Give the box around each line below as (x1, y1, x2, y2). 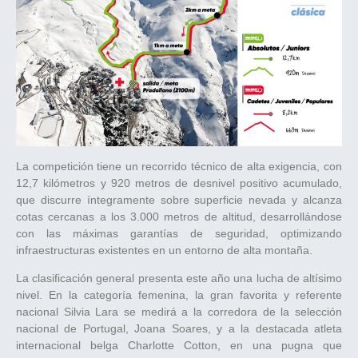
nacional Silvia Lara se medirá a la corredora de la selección (16, 305, 342, 319)
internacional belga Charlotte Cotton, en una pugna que (16, 339, 342, 352)
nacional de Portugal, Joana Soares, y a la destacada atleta (16, 322, 342, 336)
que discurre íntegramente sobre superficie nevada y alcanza (16, 193, 342, 206)
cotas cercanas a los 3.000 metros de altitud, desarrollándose (16, 209, 342, 223)
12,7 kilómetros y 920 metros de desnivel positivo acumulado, (16, 176, 342, 189)
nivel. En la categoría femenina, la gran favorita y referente (16, 288, 342, 302)
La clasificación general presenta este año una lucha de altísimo (16, 272, 342, 285)
